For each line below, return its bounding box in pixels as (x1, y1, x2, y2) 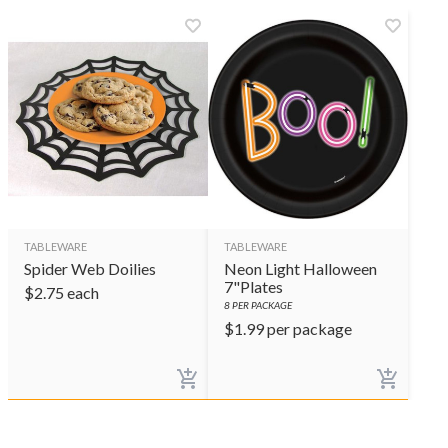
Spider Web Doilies (24, 259, 156, 278)
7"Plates (224, 277, 283, 296)
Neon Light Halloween (224, 259, 377, 278)
